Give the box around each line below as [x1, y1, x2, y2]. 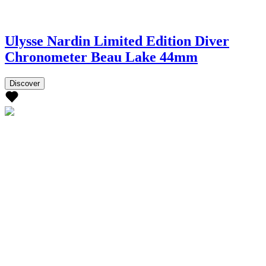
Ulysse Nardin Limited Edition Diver [5, 33, 229, 49]
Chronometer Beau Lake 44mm [5, 49, 198, 65]
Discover [9, 78, 40, 88]
